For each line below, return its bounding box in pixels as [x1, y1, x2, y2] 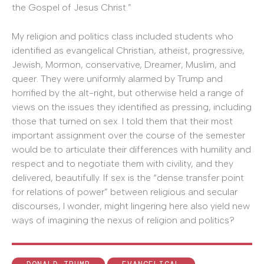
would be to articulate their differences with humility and [12, 144, 251, 156]
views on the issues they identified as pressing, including [12, 101, 252, 113]
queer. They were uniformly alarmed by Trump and [12, 73, 223, 85]
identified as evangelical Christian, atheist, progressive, [12, 45, 245, 57]
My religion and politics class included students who [12, 31, 233, 42]
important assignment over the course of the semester [12, 130, 245, 141]
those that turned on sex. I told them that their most [12, 115, 233, 127]
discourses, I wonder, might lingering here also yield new [12, 200, 250, 212]
